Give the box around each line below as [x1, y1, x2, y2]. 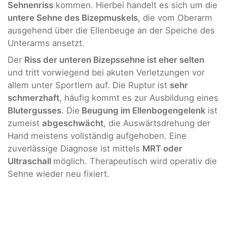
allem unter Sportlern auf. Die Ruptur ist [8, 80, 170, 91]
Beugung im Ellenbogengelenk [80, 105, 208, 116]
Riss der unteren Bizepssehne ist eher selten [24, 55, 204, 65]
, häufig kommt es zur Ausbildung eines [59, 93, 218, 103]
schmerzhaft [8, 93, 59, 103]
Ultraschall [8, 156, 53, 167]
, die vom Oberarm [138, 12, 212, 23]
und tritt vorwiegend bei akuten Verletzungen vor [8, 67, 205, 78]
